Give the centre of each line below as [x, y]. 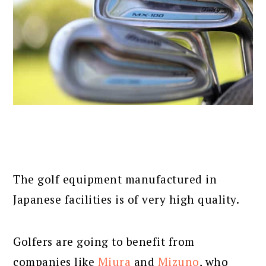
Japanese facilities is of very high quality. [126, 199]
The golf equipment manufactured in [115, 179]
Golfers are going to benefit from [104, 242]
